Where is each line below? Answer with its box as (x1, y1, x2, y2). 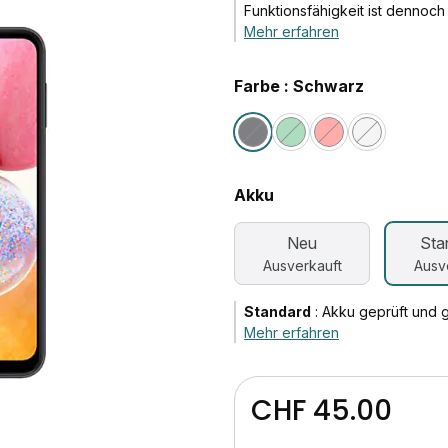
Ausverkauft (262, 257, 342, 274)
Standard (244, 303, 311, 320)
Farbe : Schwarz (234, 76, 364, 96)
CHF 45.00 (251, 391, 392, 430)
